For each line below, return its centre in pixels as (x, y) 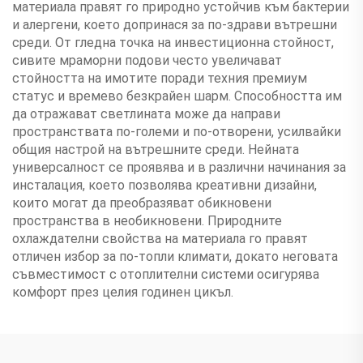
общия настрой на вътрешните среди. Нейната (156, 149)
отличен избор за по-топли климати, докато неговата (175, 256)
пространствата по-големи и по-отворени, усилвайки (177, 131)
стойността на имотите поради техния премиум (160, 78)
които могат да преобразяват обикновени (142, 203)
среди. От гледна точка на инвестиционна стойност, (173, 42)
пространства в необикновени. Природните (147, 220)
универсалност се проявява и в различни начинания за (179, 167)
